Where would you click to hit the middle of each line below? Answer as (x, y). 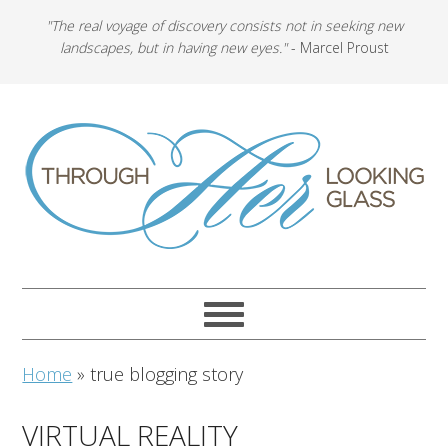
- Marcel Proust (337, 47)
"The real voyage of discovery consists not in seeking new (224, 25)
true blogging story (167, 374)
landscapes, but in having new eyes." (173, 47)
